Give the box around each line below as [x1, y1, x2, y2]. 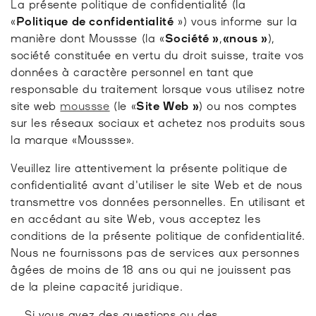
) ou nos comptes [199, 97, 297, 113]
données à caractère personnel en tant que [11, 63, 254, 79]
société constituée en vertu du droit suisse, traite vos [11, 46, 305, 62]
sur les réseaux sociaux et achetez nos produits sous [11, 114, 305, 130]
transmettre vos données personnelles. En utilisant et [11, 193, 305, 209]
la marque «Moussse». [11, 130, 135, 147]
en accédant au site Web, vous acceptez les [11, 209, 261, 226]
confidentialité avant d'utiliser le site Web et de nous [11, 176, 303, 192]
